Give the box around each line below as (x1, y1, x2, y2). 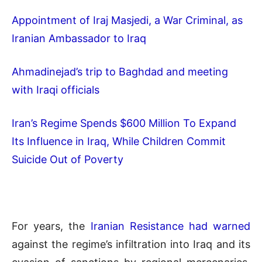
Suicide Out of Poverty (12, 153, 123, 166)
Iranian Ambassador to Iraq (12, 32, 146, 44)
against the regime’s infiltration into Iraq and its (12, 237, 250, 250)
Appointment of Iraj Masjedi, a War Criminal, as (12, 13, 243, 26)
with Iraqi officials (12, 83, 99, 96)
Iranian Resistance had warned (90, 219, 250, 232)
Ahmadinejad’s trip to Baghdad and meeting (12, 65, 228, 78)
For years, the (12, 219, 91, 232)
